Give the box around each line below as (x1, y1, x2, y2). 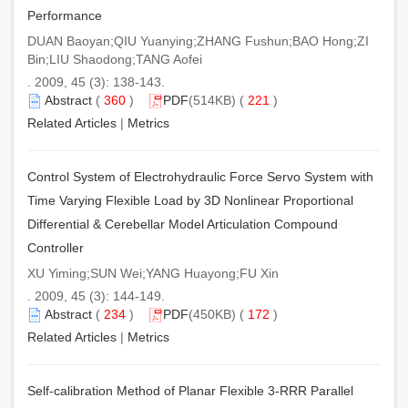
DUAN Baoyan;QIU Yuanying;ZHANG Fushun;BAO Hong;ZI (27, 33, 369, 48)
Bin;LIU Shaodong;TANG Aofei (27, 51, 202, 66)
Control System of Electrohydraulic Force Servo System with (27, 168, 373, 184)
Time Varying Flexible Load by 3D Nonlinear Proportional (27, 192, 353, 208)
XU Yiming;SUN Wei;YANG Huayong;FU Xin (27, 265, 279, 280)
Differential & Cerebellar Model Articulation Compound (27, 216, 338, 231)
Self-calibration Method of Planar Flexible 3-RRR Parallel (27, 382, 353, 398)
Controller (27, 240, 84, 255)
